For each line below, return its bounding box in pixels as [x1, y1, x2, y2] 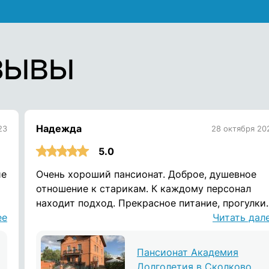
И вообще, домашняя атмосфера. [36, 211, 195, 223]
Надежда [36, 122, 82, 134]
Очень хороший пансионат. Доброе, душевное [36, 168, 256, 180]
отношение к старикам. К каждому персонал [36, 183, 251, 195]
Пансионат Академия [137, 246, 238, 258]
